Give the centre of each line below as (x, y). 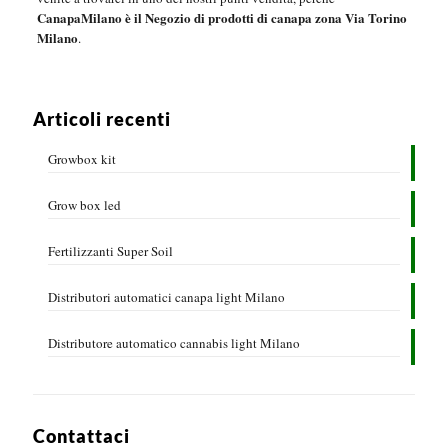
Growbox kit (82, 159)
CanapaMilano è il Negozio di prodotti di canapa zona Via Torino (221, 18)
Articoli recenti (102, 119)
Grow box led (84, 205)
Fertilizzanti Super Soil (110, 251)
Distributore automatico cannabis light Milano (174, 343)
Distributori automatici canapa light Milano (166, 297)
